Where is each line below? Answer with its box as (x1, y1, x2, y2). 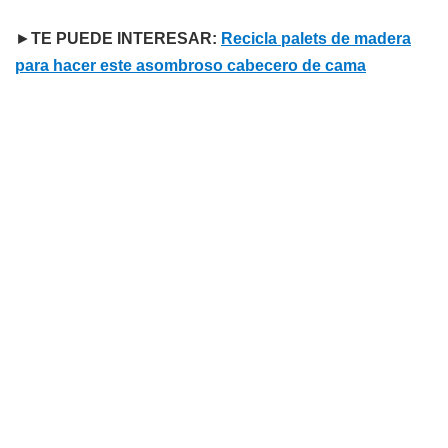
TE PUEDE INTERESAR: (31, 30, 221, 48)
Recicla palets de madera (221, 30, 411, 48)
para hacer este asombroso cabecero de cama (15, 57, 366, 75)
